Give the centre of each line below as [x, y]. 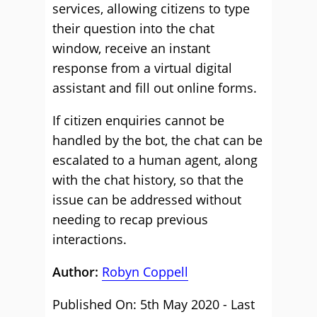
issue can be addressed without [147, 200]
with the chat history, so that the [148, 180]
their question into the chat [133, 28]
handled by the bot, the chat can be [157, 140]
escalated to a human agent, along [155, 160]
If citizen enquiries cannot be [138, 120]
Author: [77, 272]
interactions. [90, 239]
